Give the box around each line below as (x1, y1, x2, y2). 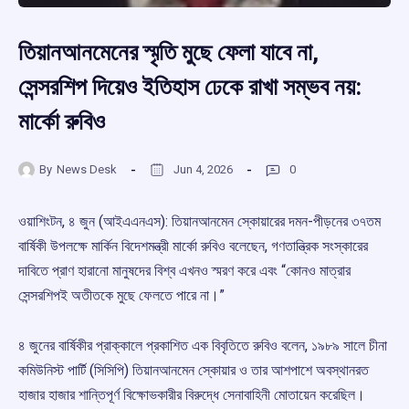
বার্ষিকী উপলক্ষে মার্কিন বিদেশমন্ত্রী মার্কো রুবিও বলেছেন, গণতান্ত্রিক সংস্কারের (18, 237, 368, 256)
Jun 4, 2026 (173, 162, 233, 176)
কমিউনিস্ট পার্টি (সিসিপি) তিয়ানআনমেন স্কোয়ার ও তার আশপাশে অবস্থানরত (18, 362, 369, 380)
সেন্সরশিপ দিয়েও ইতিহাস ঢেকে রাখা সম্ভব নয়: (18, 73, 362, 101)
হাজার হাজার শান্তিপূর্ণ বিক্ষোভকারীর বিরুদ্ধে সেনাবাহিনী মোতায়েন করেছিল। (18, 386, 365, 404)
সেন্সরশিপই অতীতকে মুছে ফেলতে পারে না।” (18, 287, 225, 305)
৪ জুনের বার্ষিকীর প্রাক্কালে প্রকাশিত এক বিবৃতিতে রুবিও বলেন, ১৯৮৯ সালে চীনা (18, 337, 387, 355)
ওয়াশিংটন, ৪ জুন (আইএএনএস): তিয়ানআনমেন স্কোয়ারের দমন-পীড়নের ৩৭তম (18, 213, 381, 231)
